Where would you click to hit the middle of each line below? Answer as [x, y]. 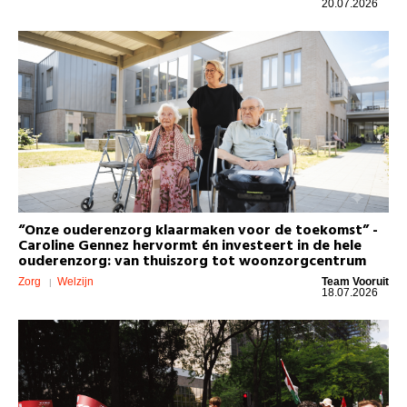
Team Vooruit [355, 281]
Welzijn [75, 281]
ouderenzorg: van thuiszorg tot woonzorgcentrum [192, 262]
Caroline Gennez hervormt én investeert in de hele [190, 247]
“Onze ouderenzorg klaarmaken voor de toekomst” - [198, 231]
